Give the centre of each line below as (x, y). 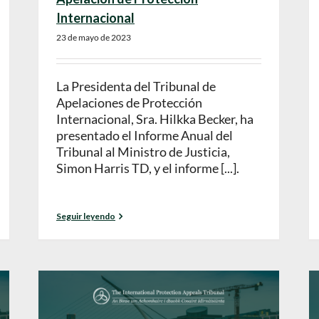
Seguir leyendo (86, 216)
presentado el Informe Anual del (145, 136)
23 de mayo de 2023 (94, 38)
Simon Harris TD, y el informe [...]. (148, 168)
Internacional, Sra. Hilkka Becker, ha (155, 119)
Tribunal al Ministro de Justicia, (143, 152)
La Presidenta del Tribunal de (136, 87)
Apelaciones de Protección (129, 103)
